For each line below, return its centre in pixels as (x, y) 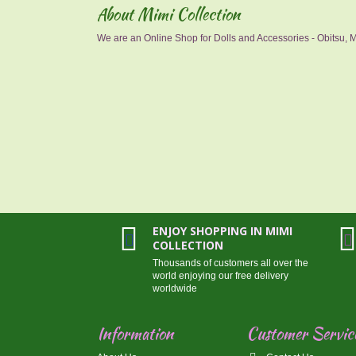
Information (135, 333)
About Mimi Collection (168, 14)
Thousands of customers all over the (230, 263)
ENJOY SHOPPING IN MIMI (222, 231)
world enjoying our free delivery (220, 276)
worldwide (174, 288)
